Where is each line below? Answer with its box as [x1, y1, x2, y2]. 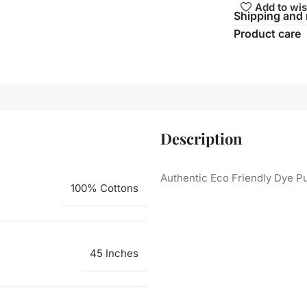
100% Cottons [71, 182, 138, 195]
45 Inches [90, 247, 138, 260]
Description [160, 128, 243, 149]
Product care [234, 27, 302, 41]
